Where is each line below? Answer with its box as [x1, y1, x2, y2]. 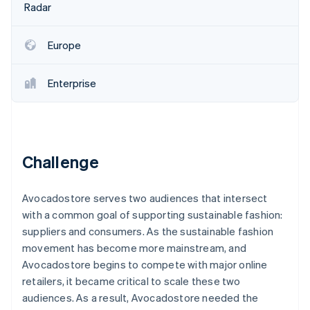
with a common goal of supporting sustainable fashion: [22, 207, 283, 221]
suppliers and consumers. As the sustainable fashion [22, 224, 274, 238]
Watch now [64, 82, 117, 95]
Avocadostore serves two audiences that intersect [22, 190, 268, 205]
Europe [48, 38, 81, 52]
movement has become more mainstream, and [22, 240, 247, 255]
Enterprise [48, 76, 96, 90]
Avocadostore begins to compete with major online [22, 257, 268, 271]
